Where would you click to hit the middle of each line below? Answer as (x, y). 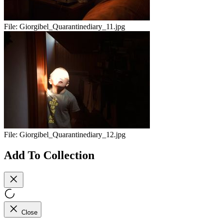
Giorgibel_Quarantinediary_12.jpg (73, 135)
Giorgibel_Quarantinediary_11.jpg (72, 27)
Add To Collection (49, 155)
